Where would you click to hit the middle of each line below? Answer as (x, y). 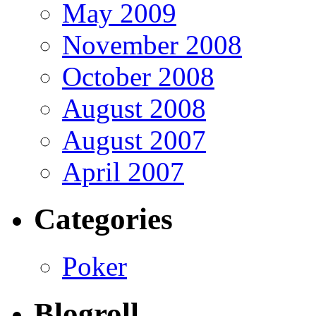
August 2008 (134, 109)
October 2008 (138, 77)
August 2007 (134, 140)
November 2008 (152, 45)
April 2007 (123, 172)
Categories (103, 219)
